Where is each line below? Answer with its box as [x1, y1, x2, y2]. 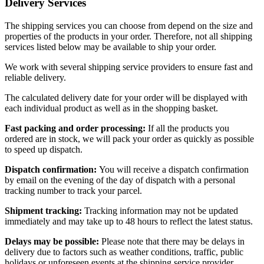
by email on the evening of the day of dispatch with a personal [5, 175, 235, 186]
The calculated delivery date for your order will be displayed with [5, 93, 247, 103]
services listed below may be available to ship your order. [5, 42, 216, 52]
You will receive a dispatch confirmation [99, 164, 249, 175]
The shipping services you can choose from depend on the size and [5, 21, 253, 31]
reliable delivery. [5, 72, 66, 83]
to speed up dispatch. [5, 144, 82, 155]
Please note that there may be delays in [101, 236, 245, 247]
